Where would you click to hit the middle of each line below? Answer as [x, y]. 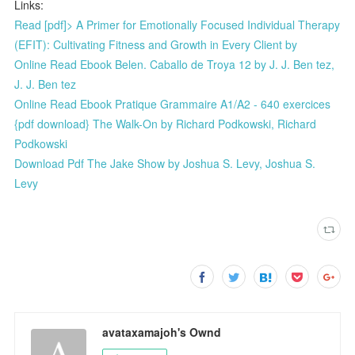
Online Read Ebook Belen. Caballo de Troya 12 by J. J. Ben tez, [175, 64]
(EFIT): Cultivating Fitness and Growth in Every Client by [156, 44]
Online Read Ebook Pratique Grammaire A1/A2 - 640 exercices [173, 103]
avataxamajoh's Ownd [162, 332]
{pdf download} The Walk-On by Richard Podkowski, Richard [166, 123]
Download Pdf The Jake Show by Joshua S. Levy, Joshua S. [165, 163]
